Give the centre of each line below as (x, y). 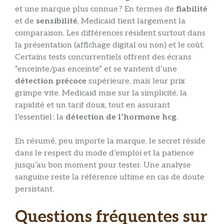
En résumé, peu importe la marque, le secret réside (110, 141)
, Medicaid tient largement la (131, 21)
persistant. (34, 189)
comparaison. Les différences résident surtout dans (110, 33)
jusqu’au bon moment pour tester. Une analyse (103, 165)
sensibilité (57, 21)
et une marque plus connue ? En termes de (95, 9)
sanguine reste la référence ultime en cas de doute (110, 177)
